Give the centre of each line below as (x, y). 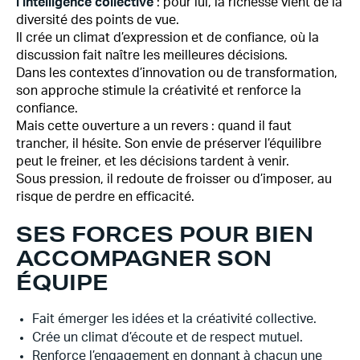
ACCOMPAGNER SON (144, 258)
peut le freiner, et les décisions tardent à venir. (153, 162)
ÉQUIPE (62, 282)
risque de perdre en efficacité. (105, 197)
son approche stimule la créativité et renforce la (159, 91)
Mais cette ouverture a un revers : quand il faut (154, 126)
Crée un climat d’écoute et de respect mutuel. (168, 337)
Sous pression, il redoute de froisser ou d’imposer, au (174, 179)
